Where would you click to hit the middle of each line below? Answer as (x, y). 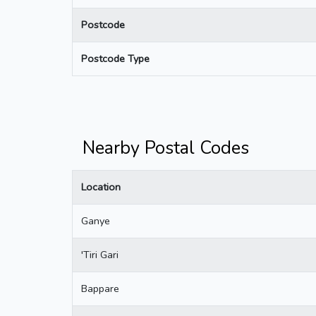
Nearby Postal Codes (166, 148)
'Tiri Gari (100, 254)
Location (101, 187)
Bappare (100, 288)
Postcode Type (115, 58)
